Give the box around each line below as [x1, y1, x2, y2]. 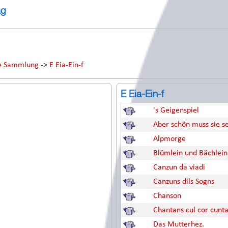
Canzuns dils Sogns [153, 178, 214, 186]
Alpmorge [153, 135, 186, 143]
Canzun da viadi [153, 163, 205, 172]
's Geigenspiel [153, 106, 199, 115]
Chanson [153, 192, 181, 200]
